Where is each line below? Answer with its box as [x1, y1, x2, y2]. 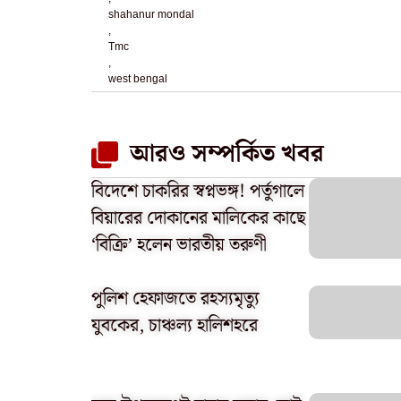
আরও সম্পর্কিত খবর [129, 134, 324, 174]
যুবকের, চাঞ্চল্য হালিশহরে [91, 311, 258, 340]
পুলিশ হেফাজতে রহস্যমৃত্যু [91, 284, 260, 313]
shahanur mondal [108, 7, 194, 21]
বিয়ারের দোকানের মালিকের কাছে [91, 203, 306, 233]
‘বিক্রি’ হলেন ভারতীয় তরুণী [91, 230, 267, 260]
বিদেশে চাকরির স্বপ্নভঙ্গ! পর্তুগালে [91, 176, 304, 206]
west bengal [108, 72, 167, 85]
